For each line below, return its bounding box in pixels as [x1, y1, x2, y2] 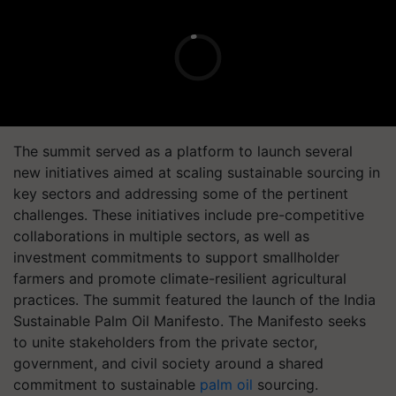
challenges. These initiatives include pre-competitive [13, 206, 364, 224]
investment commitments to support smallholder [13, 248, 339, 266]
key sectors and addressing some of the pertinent [13, 185, 348, 202]
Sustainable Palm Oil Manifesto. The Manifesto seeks [13, 312, 366, 330]
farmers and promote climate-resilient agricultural [13, 270, 346, 287]
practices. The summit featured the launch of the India [13, 291, 376, 308]
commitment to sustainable [13, 376, 200, 393]
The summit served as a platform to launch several [13, 142, 353, 160]
